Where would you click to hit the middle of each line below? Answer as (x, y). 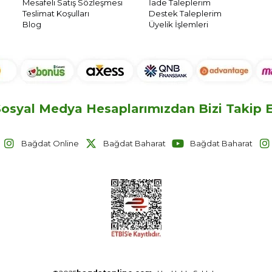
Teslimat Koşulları (56, 13)
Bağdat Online (50, 143)
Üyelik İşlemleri (179, 24)
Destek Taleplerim (185, 13)
